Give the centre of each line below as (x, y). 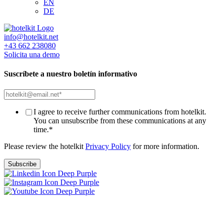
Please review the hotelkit (45, 146)
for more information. (165, 146)
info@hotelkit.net (31, 37)
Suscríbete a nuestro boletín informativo (71, 74)
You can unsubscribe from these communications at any (120, 120)
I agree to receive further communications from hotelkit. (120, 111)
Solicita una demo (32, 55)
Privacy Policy (108, 146)
